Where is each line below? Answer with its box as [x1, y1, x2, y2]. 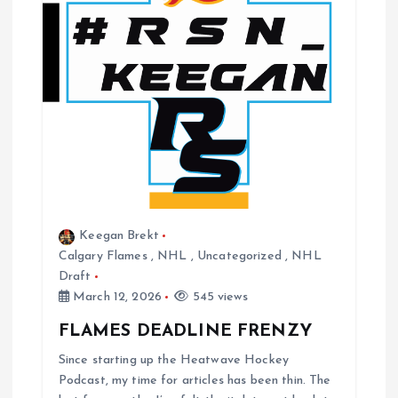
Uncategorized [197, 250, 282, 264]
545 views [188, 291, 248, 305]
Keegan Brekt [79, 229, 159, 243]
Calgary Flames [58, 250, 147, 264]
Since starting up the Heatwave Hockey [58, 353, 289, 367]
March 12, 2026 [68, 291, 163, 305]
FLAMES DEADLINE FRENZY [58, 322, 312, 340]
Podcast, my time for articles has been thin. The [58, 373, 331, 387]
